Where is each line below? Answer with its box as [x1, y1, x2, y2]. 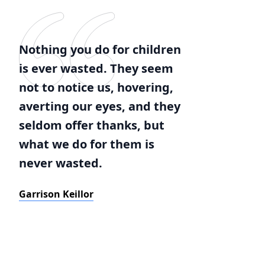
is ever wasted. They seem [19, 60, 173, 76]
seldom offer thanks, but [19, 117, 164, 133]
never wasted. [19, 155, 102, 171]
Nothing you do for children [19, 41, 181, 57]
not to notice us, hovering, [19, 79, 173, 95]
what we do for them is [19, 136, 154, 152]
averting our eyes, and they [19, 98, 180, 114]
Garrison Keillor [19, 188, 93, 201]
